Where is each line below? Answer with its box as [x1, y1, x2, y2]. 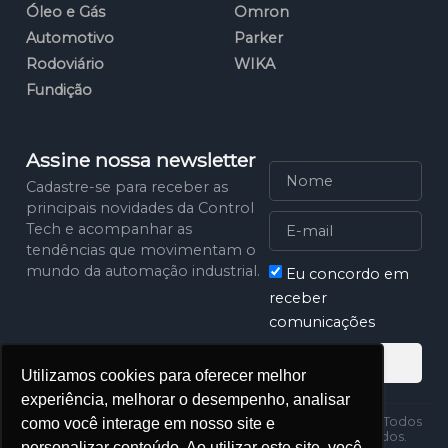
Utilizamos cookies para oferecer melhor [21, 366, 307, 384]
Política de [152, 412, 222, 429]
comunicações [268, 312, 375, 331]
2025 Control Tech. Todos [261, 412, 423, 429]
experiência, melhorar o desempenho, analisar [21, 390, 351, 408]
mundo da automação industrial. [26, 261, 260, 280]
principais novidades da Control [26, 198, 254, 217]
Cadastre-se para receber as [26, 177, 228, 196]
